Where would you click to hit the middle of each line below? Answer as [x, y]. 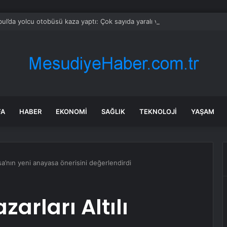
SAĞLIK [113, 111]
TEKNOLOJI [158, 111]
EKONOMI [71, 111]
